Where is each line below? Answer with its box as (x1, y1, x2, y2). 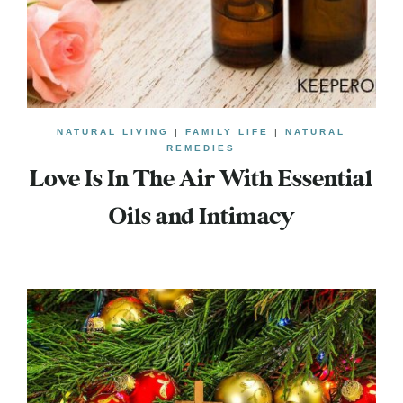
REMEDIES (166, 143, 237, 154)
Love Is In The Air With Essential (30, 167, 373, 193)
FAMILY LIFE (185, 127, 270, 138)
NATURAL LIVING (57, 127, 170, 138)
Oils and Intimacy (109, 205, 294, 231)
